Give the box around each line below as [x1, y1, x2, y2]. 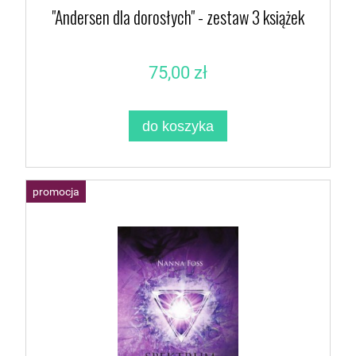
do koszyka [142, 117, 214, 134]
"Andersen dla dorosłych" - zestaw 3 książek [52, 4, 304, 30]
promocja [33, 185, 79, 199]
